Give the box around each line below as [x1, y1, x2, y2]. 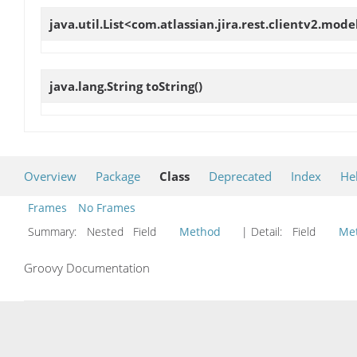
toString [146, 78, 194, 95]
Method [179, 224, 221, 240]
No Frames [78, 200, 135, 216]
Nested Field [84, 224, 175, 240]
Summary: [28, 224, 80, 240]
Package [96, 168, 140, 185]
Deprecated [209, 168, 272, 185]
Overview [24, 168, 76, 185]
